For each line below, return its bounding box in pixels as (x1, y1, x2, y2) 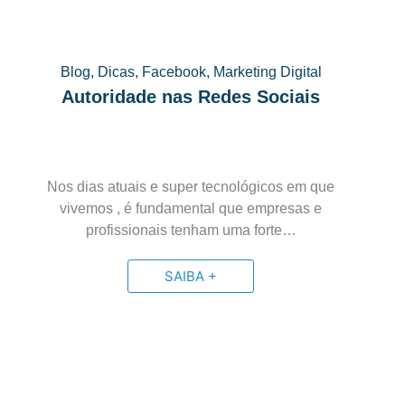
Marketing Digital (212, 64, 322, 80)
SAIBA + (165, 268, 218, 285)
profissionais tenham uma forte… (85, 222, 297, 238)
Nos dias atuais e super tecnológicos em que (47, 179, 335, 194)
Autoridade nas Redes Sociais (61, 87, 321, 107)
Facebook (141, 64, 206, 80)
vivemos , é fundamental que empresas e (60, 201, 323, 216)
